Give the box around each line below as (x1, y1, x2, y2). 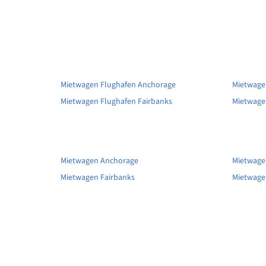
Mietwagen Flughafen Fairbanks (61, 95, 172, 107)
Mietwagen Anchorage (61, 154, 138, 167)
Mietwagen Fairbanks (61, 171, 135, 183)
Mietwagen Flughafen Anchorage (61, 78, 176, 91)
